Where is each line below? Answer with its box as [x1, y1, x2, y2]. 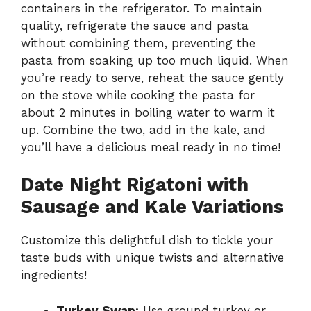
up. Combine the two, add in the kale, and [21, 122, 266, 137]
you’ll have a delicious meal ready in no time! [21, 140, 280, 154]
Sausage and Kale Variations [21, 196, 283, 219]
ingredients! [21, 268, 87, 283]
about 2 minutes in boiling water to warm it [21, 105, 275, 119]
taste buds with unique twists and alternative [21, 251, 284, 265]
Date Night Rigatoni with [21, 174, 249, 196]
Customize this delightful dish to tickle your [21, 233, 273, 248]
